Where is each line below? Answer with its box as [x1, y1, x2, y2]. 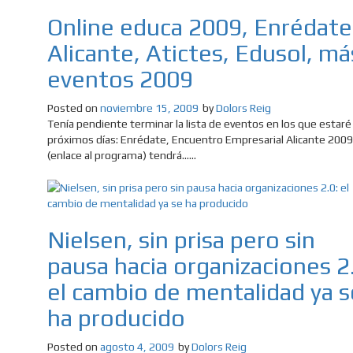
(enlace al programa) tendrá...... [47, 149, 196, 162]
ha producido [47, 304, 185, 333]
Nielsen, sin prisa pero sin [47, 226, 315, 255]
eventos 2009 [47, 65, 193, 94]
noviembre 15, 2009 [100, 102, 199, 115]
